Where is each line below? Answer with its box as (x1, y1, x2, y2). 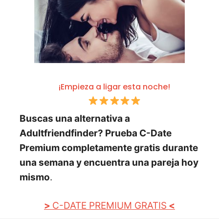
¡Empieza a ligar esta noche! (59, 81, 170, 92)
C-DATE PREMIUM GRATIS (52, 200, 167, 212)
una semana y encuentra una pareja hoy (20, 156, 198, 168)
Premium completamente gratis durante (20, 142, 198, 153)
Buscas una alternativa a (20, 112, 130, 124)
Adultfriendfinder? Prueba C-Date (20, 127, 172, 139)
